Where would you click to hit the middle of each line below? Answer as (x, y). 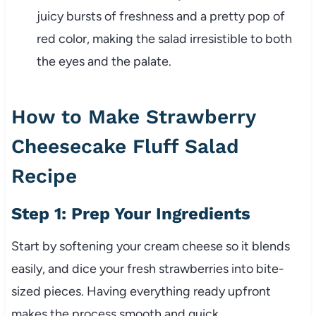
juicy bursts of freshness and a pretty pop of (160, 17)
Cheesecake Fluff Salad (125, 147)
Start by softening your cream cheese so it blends (150, 247)
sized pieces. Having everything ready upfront (141, 292)
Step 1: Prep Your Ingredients (130, 214)
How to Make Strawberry (133, 117)
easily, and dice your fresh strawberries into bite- (147, 269)
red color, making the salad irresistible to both (164, 39)
